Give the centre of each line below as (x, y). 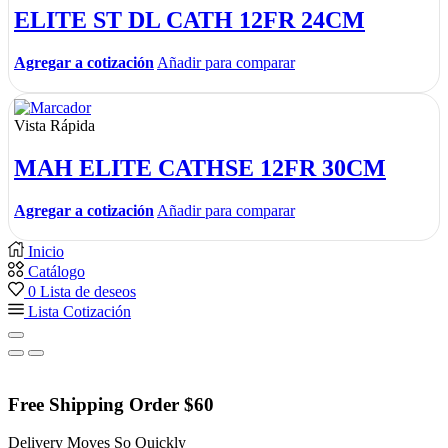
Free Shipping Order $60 (111, 404)
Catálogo (56, 271)
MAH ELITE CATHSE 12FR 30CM (200, 168)
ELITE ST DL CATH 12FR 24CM (189, 20)
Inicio (46, 251)
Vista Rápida (54, 126)
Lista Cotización (79, 311)
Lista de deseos (88, 291)
